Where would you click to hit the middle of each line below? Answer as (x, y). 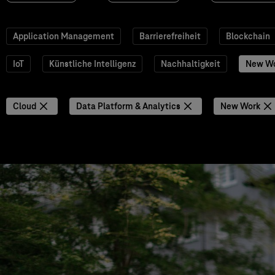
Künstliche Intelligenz (92, 64)
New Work (240, 106)
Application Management (64, 36)
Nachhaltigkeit (191, 64)
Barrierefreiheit (170, 36)
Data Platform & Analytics (128, 106)
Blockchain (248, 36)
